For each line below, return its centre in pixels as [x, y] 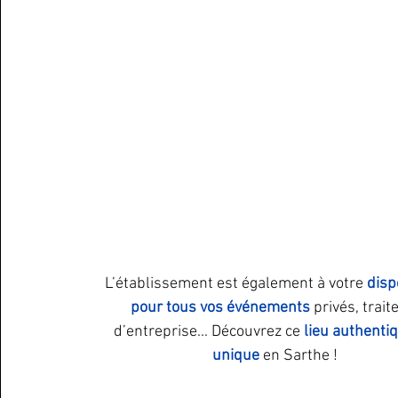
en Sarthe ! [300, 356]
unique [237, 356]
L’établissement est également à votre [235, 284]
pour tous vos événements [220, 308]
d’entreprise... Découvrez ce [209, 332]
